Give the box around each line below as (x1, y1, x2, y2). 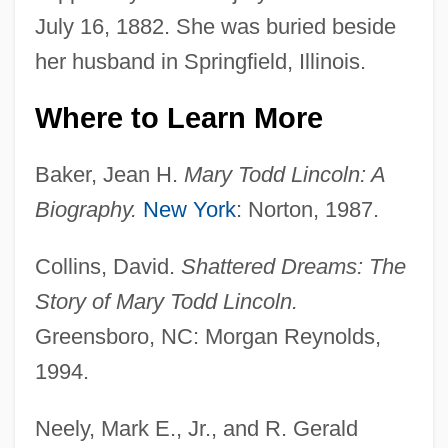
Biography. (34, 196, 137, 222)
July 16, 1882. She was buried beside (34, 13, 396, 39)
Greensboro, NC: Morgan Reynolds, (34, 323, 381, 349)
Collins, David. (34, 253, 181, 279)
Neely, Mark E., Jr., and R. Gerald (34, 415, 358, 441)
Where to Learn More (34, 101, 323, 134)
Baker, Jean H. (34, 161, 184, 187)
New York (142, 196, 236, 222)
